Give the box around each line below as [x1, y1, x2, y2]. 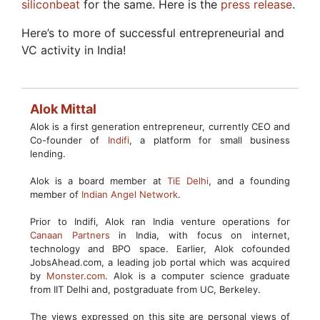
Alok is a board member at [30, 175, 167, 186]
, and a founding [208, 175, 291, 186]
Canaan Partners [30, 229, 119, 241]
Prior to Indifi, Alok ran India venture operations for [30, 216, 290, 227]
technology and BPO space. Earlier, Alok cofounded [30, 243, 290, 254]
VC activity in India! [21, 43, 126, 57]
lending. [30, 148, 66, 159]
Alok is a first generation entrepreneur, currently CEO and [30, 121, 290, 132]
